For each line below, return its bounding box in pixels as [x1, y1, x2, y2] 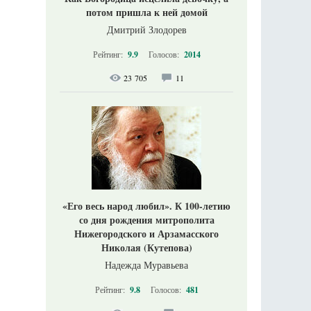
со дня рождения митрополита [78, 212, 215, 227]
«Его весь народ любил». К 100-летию [62, 199, 230, 213]
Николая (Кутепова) [101, 240, 192, 255]
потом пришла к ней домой [85, 5, 208, 19]
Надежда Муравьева [105, 258, 188, 271]
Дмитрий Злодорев [106, 23, 187, 36]
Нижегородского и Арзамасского [74, 226, 219, 241]
